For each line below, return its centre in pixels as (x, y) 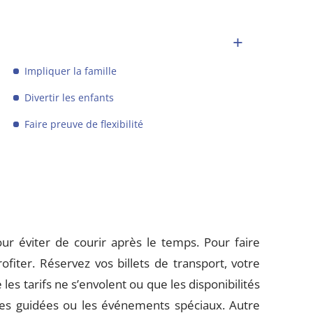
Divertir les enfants (70, 97)
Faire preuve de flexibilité (84, 124)
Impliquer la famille (71, 71)
